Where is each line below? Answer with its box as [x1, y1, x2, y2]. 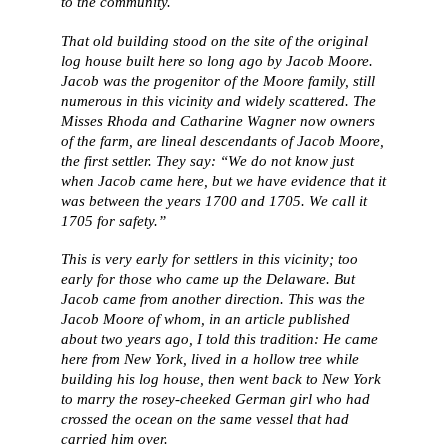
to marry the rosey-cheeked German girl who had [61, 390, 371, 408]
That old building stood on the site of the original [61, 31, 369, 49]
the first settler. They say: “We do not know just [61, 151, 355, 169]
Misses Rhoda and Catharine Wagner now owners [61, 111, 376, 129]
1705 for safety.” [61, 211, 167, 229]
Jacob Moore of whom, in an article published [61, 310, 351, 328]
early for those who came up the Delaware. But [61, 270, 356, 288]
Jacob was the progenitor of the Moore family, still [61, 71, 376, 89]
